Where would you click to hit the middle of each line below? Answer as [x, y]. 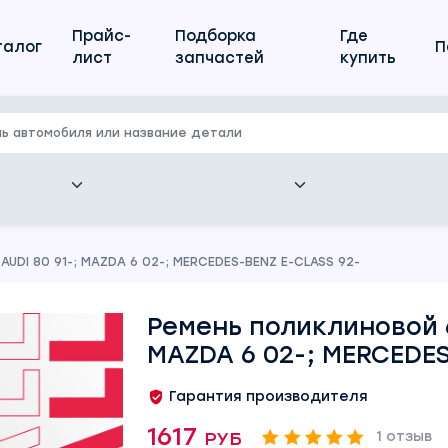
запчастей [220, 58]
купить [367, 58]
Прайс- [101, 36]
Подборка [216, 36]
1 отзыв [403, 436]
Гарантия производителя [268, 396]
